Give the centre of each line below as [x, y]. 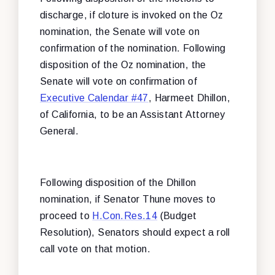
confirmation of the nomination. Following [133, 48]
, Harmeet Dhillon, [189, 98]
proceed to [66, 215]
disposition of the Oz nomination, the [123, 64]
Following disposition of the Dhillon [118, 182]
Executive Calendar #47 [94, 98]
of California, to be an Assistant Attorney [133, 114]
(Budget [177, 215]
